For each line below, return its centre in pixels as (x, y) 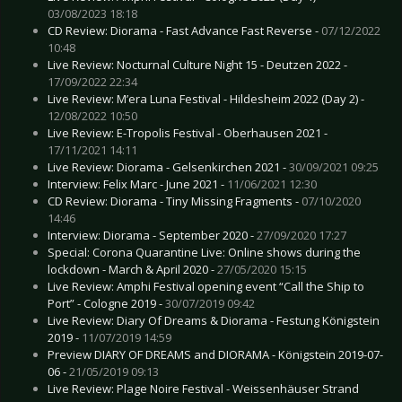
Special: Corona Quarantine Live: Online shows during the (204, 252)
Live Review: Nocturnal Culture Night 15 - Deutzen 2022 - (197, 64)
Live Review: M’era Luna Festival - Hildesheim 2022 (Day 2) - (206, 98)
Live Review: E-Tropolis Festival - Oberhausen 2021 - (188, 132)
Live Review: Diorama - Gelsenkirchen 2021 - (168, 166)
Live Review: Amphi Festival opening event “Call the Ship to (206, 286)
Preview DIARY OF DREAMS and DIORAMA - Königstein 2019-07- (215, 354)
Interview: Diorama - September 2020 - (152, 235)
